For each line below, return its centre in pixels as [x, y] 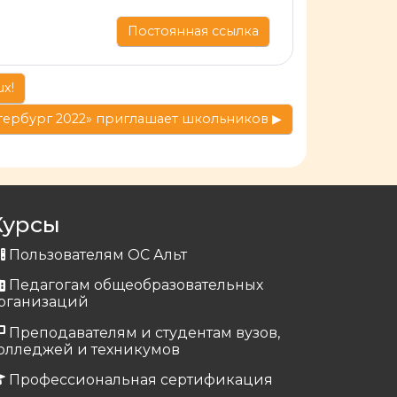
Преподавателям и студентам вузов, [144, 332]
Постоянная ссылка [193, 31]
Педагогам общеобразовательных [136, 285]
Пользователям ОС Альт [97, 255]
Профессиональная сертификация [140, 379]
